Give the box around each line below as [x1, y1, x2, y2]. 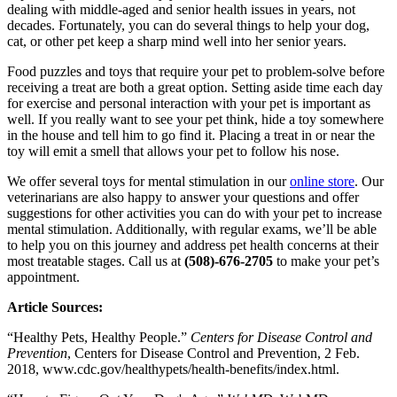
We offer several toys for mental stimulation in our [7, 174, 290, 190]
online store [290, 174, 354, 190]
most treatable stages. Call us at [7, 253, 184, 269]
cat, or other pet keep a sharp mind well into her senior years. [7, 34, 350, 50]
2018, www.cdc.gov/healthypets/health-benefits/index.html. [7, 362, 339, 378]
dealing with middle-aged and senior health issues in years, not [7, 2, 355, 18]
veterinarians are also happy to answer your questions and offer [7, 190, 359, 206]
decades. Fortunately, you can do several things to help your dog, [7, 18, 370, 34]
